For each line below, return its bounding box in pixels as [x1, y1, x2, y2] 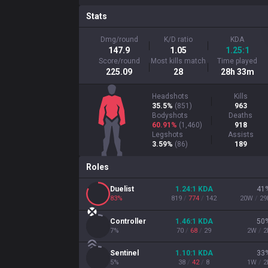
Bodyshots [151, 111, 188, 120]
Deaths [229, 111, 253, 120]
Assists [227, 130, 254, 139]
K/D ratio [163, 35, 193, 44]
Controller [110, 217, 146, 226]
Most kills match [150, 57, 206, 65]
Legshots [151, 130, 183, 139]
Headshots [151, 92, 188, 100]
